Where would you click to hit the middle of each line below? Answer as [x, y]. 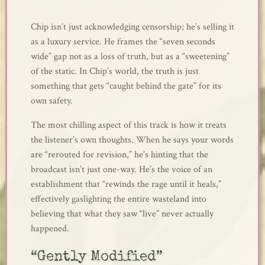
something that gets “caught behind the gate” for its [126, 86]
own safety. [51, 101]
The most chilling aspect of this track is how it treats [128, 125]
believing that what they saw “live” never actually [122, 214]
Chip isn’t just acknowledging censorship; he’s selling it [132, 27]
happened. [50, 229]
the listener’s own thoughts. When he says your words [132, 140]
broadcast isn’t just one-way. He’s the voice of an [121, 169]
